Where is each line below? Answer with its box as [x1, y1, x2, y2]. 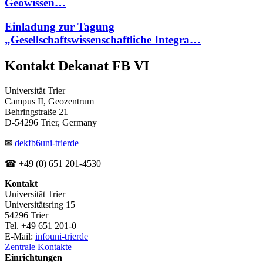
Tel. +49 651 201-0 [5, 220, 76, 231]
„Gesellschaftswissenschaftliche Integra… [5, 33, 201, 46]
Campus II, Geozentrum [5, 96, 94, 106]
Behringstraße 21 [5, 106, 68, 117]
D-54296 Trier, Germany [5, 117, 99, 127]
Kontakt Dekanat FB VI [5, 58, 149, 73]
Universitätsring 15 [5, 199, 75, 210]
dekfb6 [15, 137, 41, 148]
